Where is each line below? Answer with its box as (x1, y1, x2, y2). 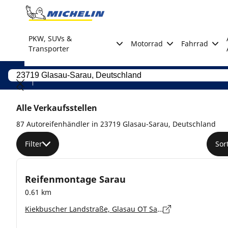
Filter (25, 139, 42, 149)
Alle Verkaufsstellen (16, 102, 97, 113)
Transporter (28, 44, 69, 53)
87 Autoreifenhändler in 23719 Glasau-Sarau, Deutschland (16, 119, 216, 129)
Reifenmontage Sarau (25, 173, 126, 185)
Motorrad (130, 39, 163, 48)
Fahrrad (181, 39, 208, 48)
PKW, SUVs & (28, 34, 72, 43)
